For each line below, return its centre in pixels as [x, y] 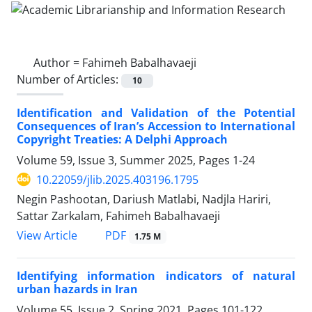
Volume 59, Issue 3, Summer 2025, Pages [125, 160]
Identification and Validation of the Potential [156, 112]
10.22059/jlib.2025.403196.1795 [117, 179]
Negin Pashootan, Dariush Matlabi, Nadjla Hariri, [144, 199]
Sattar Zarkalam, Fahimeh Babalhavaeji [118, 216]
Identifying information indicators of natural [156, 276]
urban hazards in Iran [77, 289]
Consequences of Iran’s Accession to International [156, 126]
